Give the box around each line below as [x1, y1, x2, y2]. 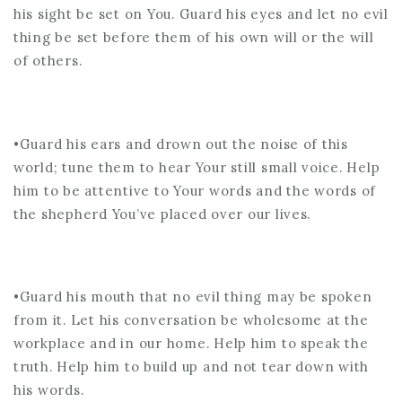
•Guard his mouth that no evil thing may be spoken [13, 288, 372, 305]
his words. [13, 381, 84, 398]
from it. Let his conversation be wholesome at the [13, 311, 369, 328]
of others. [13, 52, 83, 69]
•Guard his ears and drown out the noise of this [13, 135, 348, 153]
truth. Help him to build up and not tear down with [13, 358, 370, 375]
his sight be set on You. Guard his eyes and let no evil [13, 5, 389, 22]
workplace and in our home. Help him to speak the [13, 335, 369, 352]
